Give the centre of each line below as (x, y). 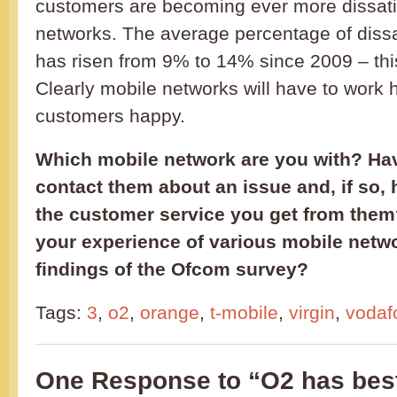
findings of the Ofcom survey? (172, 269)
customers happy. (110, 116)
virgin (312, 313)
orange (170, 313)
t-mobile (244, 313)
